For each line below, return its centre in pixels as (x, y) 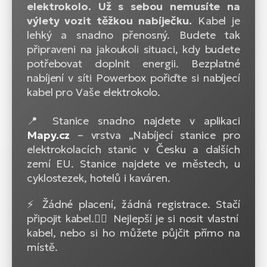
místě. (42, 247)
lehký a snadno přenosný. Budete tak (133, 35)
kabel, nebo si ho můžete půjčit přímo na (133, 233)
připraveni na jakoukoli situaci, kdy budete (133, 49)
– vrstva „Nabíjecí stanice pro (155, 135)
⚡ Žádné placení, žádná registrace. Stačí (133, 204)
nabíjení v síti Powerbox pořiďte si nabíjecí (133, 78)
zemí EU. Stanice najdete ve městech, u (133, 164)
